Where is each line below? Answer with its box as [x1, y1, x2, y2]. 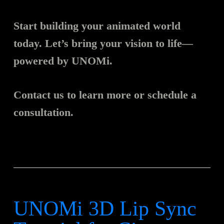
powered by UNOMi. [13, 54, 112, 67]
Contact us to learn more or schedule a [13, 88, 196, 101]
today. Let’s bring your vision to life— [13, 37, 193, 50]
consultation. [13, 106, 73, 119]
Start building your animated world [13, 19, 180, 32]
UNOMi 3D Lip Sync [13, 197, 196, 220]
